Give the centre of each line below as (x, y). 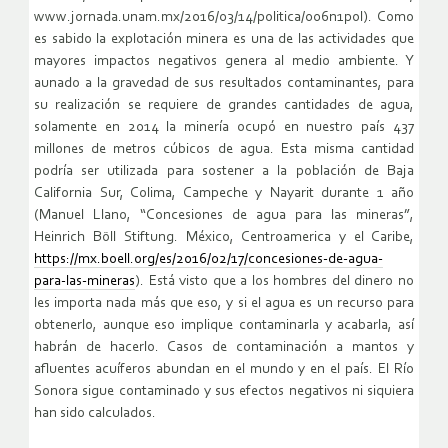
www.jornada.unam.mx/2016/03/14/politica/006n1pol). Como (224, 18)
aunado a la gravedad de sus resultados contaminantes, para (224, 84)
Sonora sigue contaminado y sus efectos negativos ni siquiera (224, 392)
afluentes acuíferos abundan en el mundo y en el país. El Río (224, 370)
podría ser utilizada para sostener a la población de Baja (224, 172)
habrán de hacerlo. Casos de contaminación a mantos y (224, 348)
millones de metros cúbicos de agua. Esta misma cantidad (224, 150)
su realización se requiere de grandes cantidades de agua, (224, 106)
